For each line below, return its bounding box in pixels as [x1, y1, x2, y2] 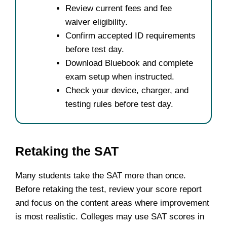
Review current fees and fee [65, 4, 172, 14]
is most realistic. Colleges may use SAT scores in [15, 212, 204, 222]
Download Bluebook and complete [65, 58, 193, 68]
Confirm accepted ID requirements [65, 31, 196, 41]
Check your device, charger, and [65, 86, 188, 96]
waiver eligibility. [65, 17, 128, 27]
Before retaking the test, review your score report [15, 184, 202, 195]
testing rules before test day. [65, 99, 173, 109]
